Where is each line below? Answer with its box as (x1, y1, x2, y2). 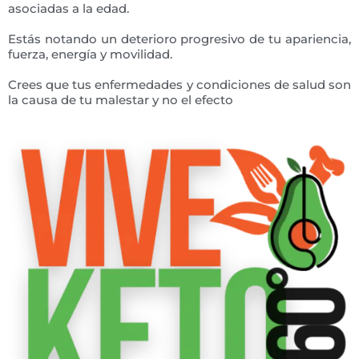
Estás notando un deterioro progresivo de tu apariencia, (8, 31, 351, 46)
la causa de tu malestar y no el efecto (8, 92, 233, 107)
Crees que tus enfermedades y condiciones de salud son (8, 77, 351, 92)
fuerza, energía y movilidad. (8, 46, 172, 62)
